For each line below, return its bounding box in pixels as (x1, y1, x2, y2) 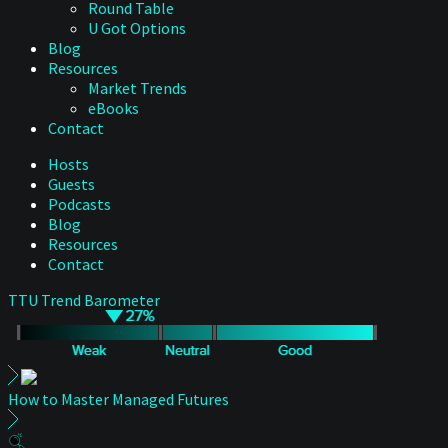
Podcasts (48, 194, 111, 214)
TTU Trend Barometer (8, 290, 160, 310)
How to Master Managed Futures (8, 389, 229, 409)
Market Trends (88, 78, 187, 98)
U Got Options (88, 18, 186, 38)
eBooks (88, 98, 139, 118)
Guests (48, 174, 95, 194)
